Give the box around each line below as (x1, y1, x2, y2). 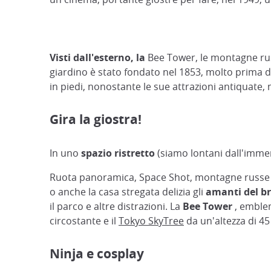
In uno (50, 146, 81, 160)
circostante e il (50, 214, 119, 227)
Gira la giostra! (50, 111, 142, 128)
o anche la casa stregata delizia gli (50, 185, 206, 198)
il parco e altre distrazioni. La (50, 200, 183, 213)
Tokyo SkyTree (119, 214, 184, 227)
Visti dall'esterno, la (50, 51, 145, 64)
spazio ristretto (81, 146, 155, 160)
